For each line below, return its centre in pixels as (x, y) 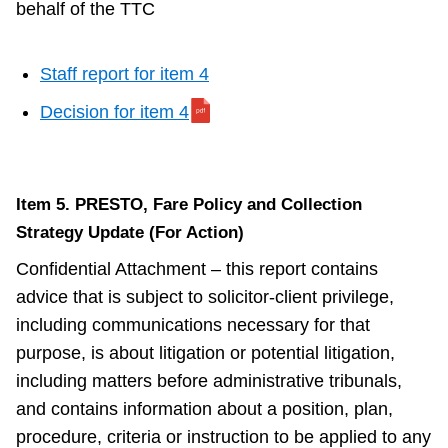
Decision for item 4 (114, 112)
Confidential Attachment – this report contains (197, 269)
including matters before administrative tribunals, (209, 381)
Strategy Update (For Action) (132, 233)
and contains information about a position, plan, (204, 409)
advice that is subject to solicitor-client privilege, (205, 297)
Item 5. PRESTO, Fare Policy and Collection (189, 205)
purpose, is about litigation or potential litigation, (205, 353)
